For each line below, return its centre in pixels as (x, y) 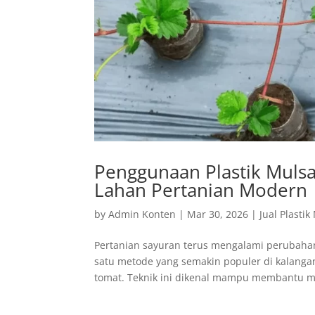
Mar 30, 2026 (218, 214)
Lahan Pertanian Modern (201, 190)
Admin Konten (142, 214)
